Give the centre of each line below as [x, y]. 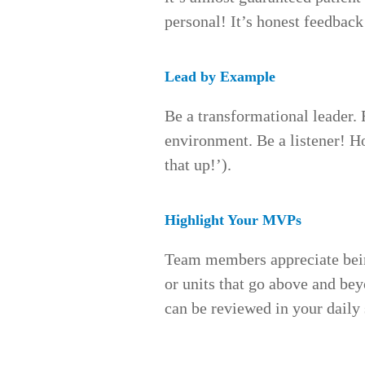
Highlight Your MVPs [233, 220]
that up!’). [198, 165]
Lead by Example [220, 77]
